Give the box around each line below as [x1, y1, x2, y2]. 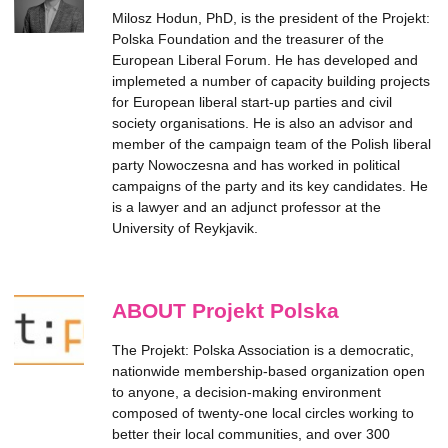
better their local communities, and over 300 [112, 426, 390, 442]
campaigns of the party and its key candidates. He [112, 178, 428, 194]
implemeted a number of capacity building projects [112, 73, 430, 89]
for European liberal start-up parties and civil [112, 94, 392, 110]
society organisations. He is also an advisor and [112, 115, 413, 131]
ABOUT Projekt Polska [112, 299, 339, 322]
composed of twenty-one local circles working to [112, 405, 414, 421]
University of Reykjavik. [112, 220, 258, 236]
